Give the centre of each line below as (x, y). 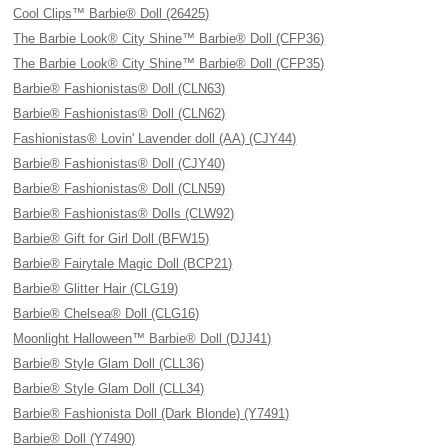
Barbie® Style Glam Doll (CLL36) (109, 363)
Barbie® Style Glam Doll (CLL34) (109, 388)
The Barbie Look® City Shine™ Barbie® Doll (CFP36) (169, 38)
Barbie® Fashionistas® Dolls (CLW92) (124, 213)
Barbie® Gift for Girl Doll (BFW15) (111, 238)
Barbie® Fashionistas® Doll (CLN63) (119, 88)
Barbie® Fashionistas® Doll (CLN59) (119, 188)
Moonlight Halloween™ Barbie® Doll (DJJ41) (142, 338)
